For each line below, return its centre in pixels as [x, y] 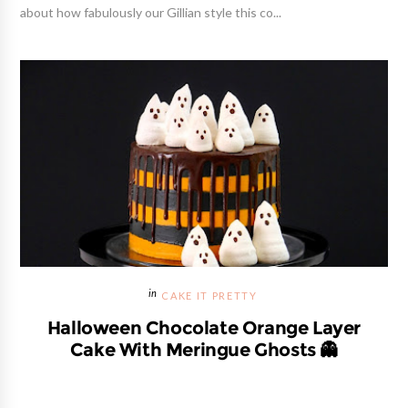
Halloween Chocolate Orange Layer [204, 327]
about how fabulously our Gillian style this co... [151, 13]
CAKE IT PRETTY [209, 296]
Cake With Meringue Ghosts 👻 [204, 349]
